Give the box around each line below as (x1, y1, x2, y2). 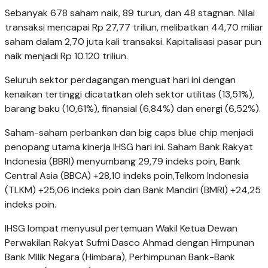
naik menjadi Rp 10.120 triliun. (5, 50, 128, 63)
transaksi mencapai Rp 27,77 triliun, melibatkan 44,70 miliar (5, 21, 263, 34)
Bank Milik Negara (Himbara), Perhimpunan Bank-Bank (5, 251, 235, 264)
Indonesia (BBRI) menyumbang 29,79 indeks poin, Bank (5, 155, 240, 168)
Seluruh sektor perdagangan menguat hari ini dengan (5, 74, 236, 87)
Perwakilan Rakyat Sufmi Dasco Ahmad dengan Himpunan (5, 236, 254, 249)
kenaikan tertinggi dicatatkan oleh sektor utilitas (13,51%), (5, 88, 254, 101)
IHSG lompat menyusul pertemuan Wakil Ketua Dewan (5, 222, 237, 235)
